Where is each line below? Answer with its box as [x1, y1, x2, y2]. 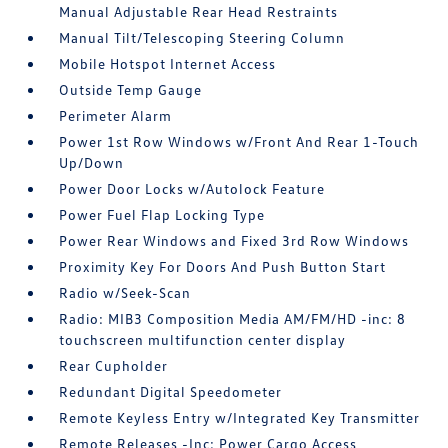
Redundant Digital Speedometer [59, 383, 283, 400]
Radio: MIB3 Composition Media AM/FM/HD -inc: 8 [59, 310, 407, 327]
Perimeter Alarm [59, 107, 173, 124]
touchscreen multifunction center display [59, 331, 347, 348]
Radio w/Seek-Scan [59, 284, 192, 301]
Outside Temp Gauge [59, 81, 203, 98]
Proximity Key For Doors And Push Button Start [59, 258, 387, 275]
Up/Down [59, 154, 125, 171]
